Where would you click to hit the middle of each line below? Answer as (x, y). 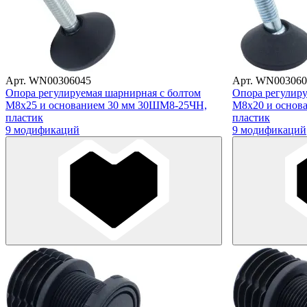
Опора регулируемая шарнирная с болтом (103, 93)
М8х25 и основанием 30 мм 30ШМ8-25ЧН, (106, 105)
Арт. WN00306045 (48, 80)
